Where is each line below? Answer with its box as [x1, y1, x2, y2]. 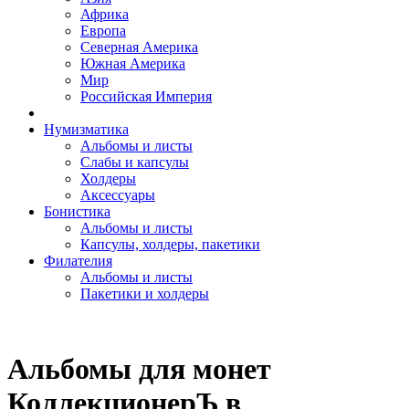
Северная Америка [80, 39, 198, 55]
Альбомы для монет [7, 352, 271, 386]
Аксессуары [80, 187, 155, 203]
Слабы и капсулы [80, 154, 189, 170]
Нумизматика [44, 121, 129, 137]
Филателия [44, 253, 112, 268]
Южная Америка [80, 56, 185, 71]
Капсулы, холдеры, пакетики [80, 236, 260, 252]
